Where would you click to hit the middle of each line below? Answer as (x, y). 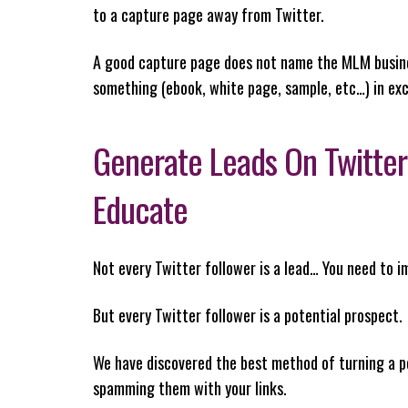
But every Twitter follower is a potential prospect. (248, 315)
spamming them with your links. (190, 388)
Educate (140, 208)
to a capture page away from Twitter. (209, 14)
